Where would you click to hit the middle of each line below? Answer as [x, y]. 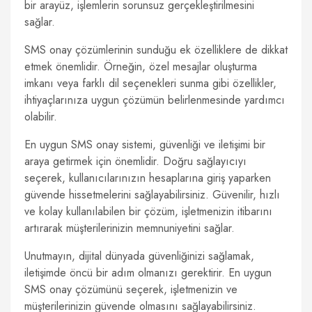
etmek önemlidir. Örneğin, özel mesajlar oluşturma [141, 67]
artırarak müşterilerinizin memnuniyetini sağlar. [130, 228]
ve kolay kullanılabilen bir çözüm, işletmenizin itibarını [148, 211]
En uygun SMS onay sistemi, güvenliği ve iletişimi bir [145, 145]
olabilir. [41, 117]
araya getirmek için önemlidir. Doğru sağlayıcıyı [135, 161]
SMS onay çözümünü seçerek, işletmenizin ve [131, 289]
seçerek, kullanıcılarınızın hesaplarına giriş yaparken [148, 178]
